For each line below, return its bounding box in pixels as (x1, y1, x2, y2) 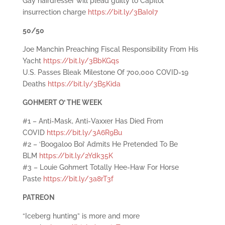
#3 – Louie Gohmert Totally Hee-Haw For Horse (22, 163, 179, 171)
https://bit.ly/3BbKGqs (43, 56, 119, 65)
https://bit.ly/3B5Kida (47, 79, 121, 88)
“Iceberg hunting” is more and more (22, 211, 140, 220)
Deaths (22, 79, 48, 88)
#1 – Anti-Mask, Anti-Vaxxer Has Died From (22, 117, 163, 125)
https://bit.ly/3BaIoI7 (87, 8, 158, 16)
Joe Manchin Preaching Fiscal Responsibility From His (22, 45, 198, 53)
